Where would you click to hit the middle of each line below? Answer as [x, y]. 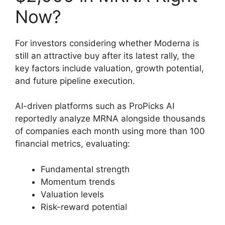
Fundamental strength [85, 169]
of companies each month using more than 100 [110, 131]
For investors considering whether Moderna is [107, 43]
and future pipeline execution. [75, 81]
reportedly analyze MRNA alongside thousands [110, 119]
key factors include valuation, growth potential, [109, 68]
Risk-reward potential [84, 207]
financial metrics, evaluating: [73, 144]
